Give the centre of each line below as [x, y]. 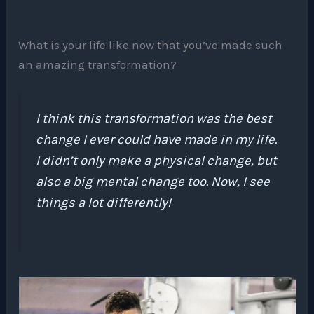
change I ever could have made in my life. [157, 139]
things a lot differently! [104, 202]
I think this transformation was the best [154, 118]
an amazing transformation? [98, 64]
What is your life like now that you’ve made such [151, 45]
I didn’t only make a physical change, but [157, 160]
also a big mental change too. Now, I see [153, 181]
